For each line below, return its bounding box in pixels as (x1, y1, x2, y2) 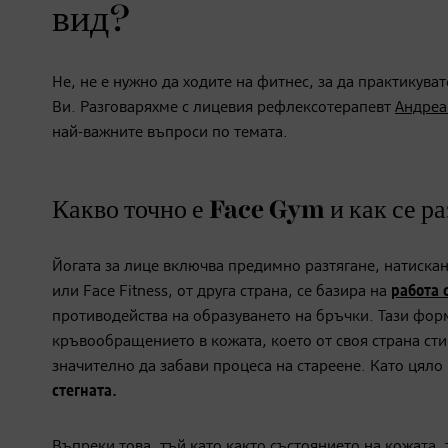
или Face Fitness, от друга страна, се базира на (52, 284, 391, 301)
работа (391, 284, 439, 301)
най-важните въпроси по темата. (52, 125, 288, 142)
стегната (52, 384, 112, 401)
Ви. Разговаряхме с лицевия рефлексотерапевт (52, 100, 395, 117)
